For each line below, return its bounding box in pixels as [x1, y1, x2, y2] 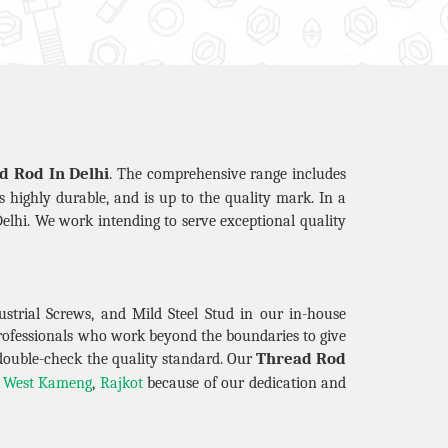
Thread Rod [255, 348, 347, 368]
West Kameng [2, 373, 93, 392]
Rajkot [99, 373, 143, 392]
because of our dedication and [142, 373, 347, 392]
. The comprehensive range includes [109, 164, 347, 183]
